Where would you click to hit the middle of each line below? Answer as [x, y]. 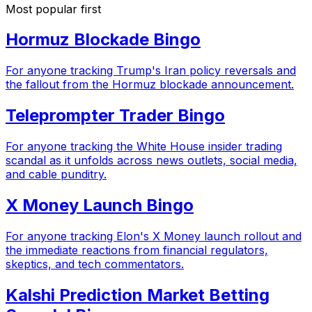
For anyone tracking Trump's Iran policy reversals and [151, 71]
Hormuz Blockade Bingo [103, 40]
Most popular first [53, 9]
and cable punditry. [56, 174]
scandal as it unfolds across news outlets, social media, [151, 161]
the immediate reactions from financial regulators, [137, 250]
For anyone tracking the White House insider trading [144, 147]
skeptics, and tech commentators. [95, 264]
